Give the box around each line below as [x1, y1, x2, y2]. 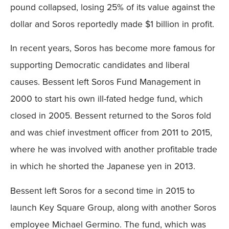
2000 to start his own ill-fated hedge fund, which [10, 92, 203, 106]
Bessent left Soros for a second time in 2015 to [10, 184, 195, 197]
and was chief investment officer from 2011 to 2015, [10, 126, 212, 140]
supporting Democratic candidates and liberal [10, 58, 190, 72]
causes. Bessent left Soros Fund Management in [10, 75, 201, 89]
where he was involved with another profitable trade [10, 143, 217, 156]
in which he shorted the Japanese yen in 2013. [10, 159, 200, 173]
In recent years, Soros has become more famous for [10, 41, 215, 55]
